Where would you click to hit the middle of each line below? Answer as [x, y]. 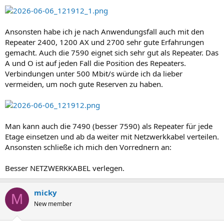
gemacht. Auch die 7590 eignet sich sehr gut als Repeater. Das [112, 52]
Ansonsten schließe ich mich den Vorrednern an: [88, 147]
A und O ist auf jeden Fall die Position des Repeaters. [95, 63]
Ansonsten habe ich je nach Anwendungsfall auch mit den [104, 31]
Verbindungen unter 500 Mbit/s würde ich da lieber [94, 73]
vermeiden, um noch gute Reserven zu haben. [84, 84]
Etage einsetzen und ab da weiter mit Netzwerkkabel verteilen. [112, 136]
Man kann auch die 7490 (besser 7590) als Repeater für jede [109, 126]
